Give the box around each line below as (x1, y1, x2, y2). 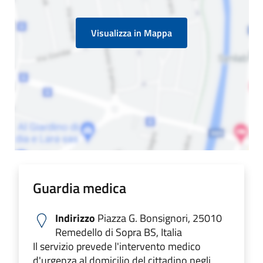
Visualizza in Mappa (91, 25, 172, 40)
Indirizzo (55, 210, 95, 226)
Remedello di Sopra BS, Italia (55, 224, 182, 240)
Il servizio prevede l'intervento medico (33, 238, 201, 254)
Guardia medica (33, 177, 126, 198)
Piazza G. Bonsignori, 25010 (95, 210, 222, 226)
